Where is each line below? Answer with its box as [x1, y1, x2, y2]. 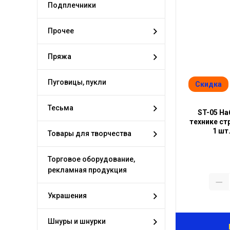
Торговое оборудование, [48, 155, 135, 163]
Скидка [195, 80, 222, 88]
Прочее [48, 27, 74, 35]
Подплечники [48, 1, 96, 9]
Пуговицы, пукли [48, 78, 106, 86]
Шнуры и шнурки [48, 217, 106, 225]
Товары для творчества [48, 129, 131, 138]
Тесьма [48, 104, 73, 112]
